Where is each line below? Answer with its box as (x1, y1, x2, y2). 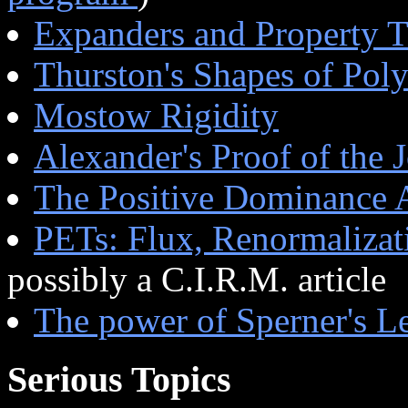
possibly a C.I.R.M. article (7, 259, 386, 299)
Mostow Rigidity (34, 95, 279, 135)
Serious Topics (7, 358, 231, 400)
